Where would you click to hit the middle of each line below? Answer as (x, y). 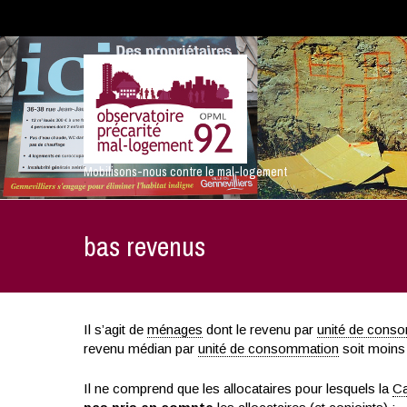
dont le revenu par (259, 329)
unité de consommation (268, 348)
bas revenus (144, 246)
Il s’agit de (115, 329)
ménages (174, 329)
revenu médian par (140, 348)
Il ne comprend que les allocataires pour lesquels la (238, 388)
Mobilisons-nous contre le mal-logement (185, 172)
